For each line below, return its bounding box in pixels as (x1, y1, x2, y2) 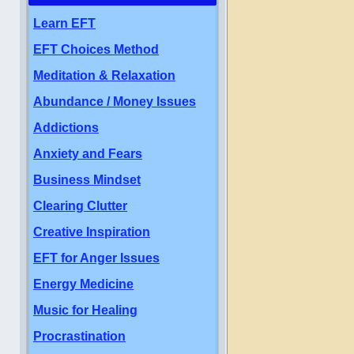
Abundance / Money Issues (33, 95, 196, 108)
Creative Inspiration (33, 225, 150, 239)
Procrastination (33, 330, 126, 343)
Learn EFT (33, 17, 96, 30)
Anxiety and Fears (33, 147, 142, 160)
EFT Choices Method (33, 43, 159, 56)
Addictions (33, 121, 99, 134)
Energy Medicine (33, 277, 134, 291)
